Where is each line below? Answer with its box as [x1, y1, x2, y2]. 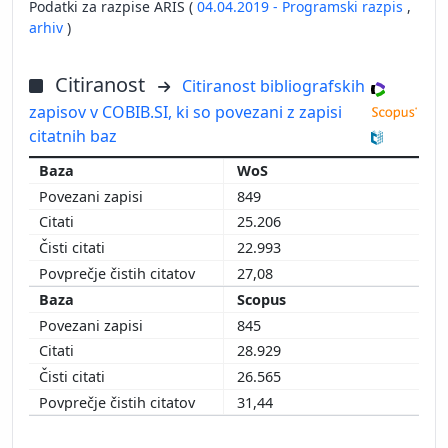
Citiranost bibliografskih [182, 74, 365, 97]
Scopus [237, 290, 290, 310]
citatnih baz [29, 124, 117, 147]
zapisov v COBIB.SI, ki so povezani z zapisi [29, 100, 342, 123]
